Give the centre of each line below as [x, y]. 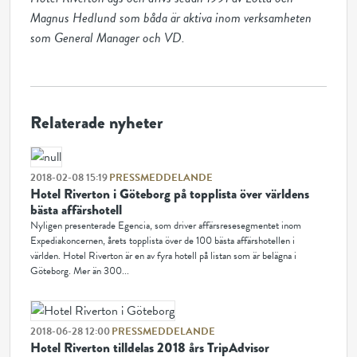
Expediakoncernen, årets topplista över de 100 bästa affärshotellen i [163, 241]
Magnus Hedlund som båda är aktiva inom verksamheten [171, 18]
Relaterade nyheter [97, 123]
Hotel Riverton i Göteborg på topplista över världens [170, 194]
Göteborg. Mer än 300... [80, 271]
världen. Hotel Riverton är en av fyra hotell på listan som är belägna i [163, 256]
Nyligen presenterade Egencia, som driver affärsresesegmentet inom [166, 226]
